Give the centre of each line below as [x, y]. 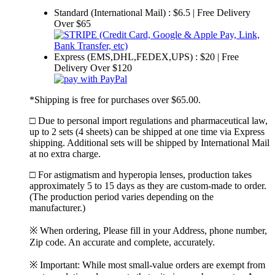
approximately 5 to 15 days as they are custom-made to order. [148, 186]
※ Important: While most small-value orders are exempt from [147, 265]
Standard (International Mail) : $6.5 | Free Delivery [152, 13]
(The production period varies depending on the [122, 197]
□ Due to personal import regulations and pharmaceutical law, [149, 121]
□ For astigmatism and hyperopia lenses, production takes [141, 175]
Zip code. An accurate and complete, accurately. [122, 242]
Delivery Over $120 [93, 68]
